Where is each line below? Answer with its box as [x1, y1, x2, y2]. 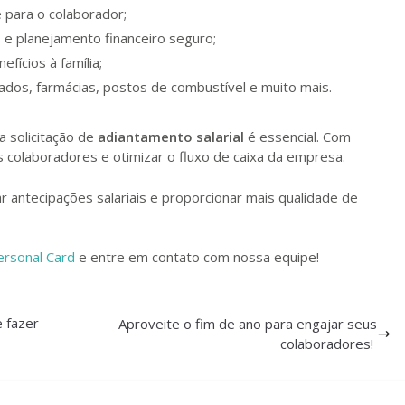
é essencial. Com [244, 127, 351, 146]
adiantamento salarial [98, 127, 244, 146]
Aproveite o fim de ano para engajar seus [118, 315, 378, 333]
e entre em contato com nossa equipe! [75, 248, 319, 266]
